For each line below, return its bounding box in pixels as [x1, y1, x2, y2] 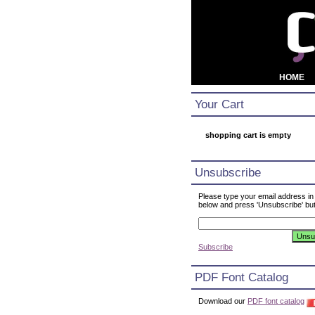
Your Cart [195, 97, 244, 111]
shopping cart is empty [205, 131, 291, 139]
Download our [198, 297, 247, 305]
